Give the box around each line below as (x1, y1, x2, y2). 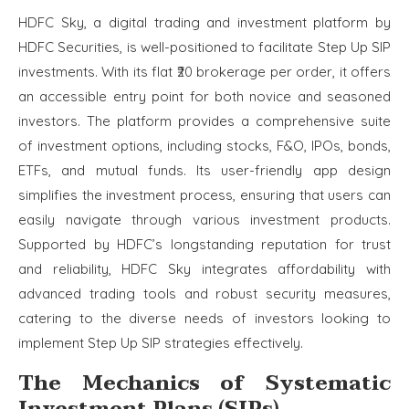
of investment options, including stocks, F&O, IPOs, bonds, (18, 137, 391, 155)
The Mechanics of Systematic (18, 366, 391, 402)
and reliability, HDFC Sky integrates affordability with (18, 260, 391, 278)
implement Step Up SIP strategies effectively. (18, 334, 303, 352)
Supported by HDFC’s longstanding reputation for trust (18, 236, 391, 254)
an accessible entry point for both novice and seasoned (18, 88, 391, 106)
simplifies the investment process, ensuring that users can (18, 186, 391, 204)
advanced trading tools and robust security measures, (18, 285, 391, 303)
